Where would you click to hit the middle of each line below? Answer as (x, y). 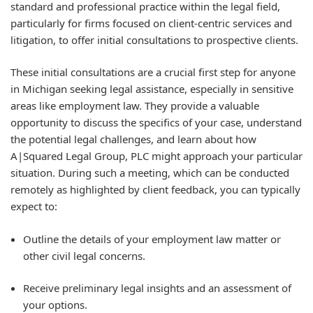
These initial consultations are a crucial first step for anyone (153, 72)
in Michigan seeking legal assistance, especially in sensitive (152, 89)
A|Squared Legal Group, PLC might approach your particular (156, 156)
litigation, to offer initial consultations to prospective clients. (154, 39)
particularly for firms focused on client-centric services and (151, 23)
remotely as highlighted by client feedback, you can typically (155, 189)
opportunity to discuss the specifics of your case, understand (156, 122)
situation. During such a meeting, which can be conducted (150, 173)
